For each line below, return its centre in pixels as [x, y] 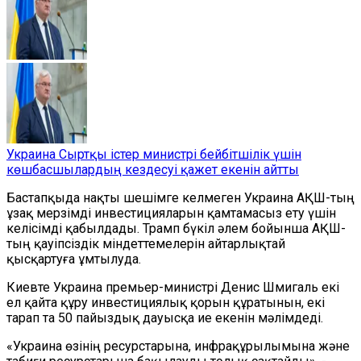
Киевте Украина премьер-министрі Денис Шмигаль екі [173, 287]
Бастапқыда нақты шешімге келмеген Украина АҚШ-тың [180, 198]
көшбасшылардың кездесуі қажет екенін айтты [153, 170]
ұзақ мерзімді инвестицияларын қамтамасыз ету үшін [171, 213]
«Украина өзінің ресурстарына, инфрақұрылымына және [178, 346]
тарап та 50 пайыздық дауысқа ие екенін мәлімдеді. [165, 318]
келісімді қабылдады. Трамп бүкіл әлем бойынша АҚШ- [176, 228]
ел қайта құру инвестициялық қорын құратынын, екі [166, 303]
